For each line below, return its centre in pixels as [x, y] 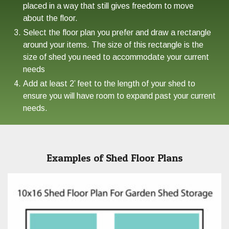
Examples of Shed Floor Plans [114, 158]
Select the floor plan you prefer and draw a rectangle [117, 32]
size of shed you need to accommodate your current [116, 57]
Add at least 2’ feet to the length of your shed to [109, 83]
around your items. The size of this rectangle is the [113, 44]
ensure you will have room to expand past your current [119, 96]
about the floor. [50, 18]
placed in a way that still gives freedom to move [108, 6]
